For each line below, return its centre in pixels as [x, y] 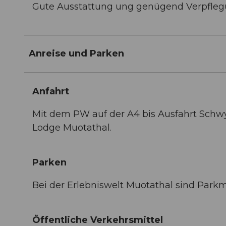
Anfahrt [51, 91]
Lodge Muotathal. [72, 127]
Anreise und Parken [76, 53]
